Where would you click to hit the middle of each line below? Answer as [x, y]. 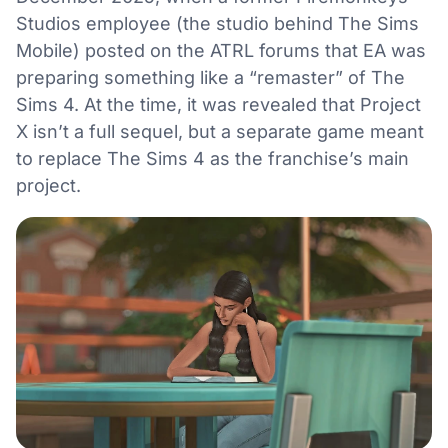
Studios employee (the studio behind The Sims [217, 23]
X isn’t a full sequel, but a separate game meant [220, 131]
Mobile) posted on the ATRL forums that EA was [221, 50]
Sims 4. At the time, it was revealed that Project [218, 104]
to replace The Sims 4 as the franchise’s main [212, 158]
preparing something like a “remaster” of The [210, 77]
